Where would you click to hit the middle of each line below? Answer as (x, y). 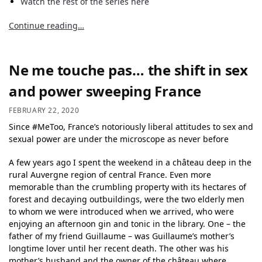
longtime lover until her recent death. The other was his (119, 248)
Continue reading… (46, 25)
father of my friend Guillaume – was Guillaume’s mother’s (122, 236)
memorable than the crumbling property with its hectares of (127, 187)
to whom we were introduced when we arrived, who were (121, 211)
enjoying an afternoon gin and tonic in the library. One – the (127, 223)
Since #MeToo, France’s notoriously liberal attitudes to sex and (131, 126)
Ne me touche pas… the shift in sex (128, 70)
